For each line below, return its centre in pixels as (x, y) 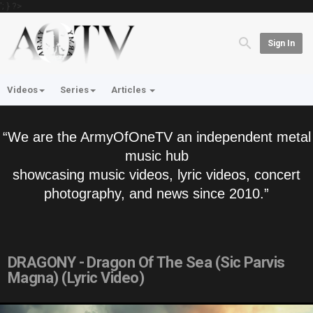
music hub (156, 156)
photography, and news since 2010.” (156, 194)
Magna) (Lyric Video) (76, 278)
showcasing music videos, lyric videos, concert (156, 175)
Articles (130, 90)
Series (74, 90)
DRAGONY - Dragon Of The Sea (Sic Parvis (146, 262)
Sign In (281, 43)
